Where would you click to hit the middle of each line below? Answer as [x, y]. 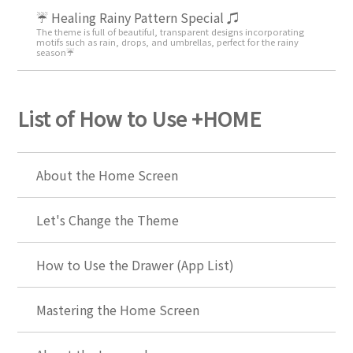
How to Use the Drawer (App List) [136, 264]
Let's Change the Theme [108, 219]
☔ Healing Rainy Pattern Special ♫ [138, 18]
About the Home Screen [108, 175]
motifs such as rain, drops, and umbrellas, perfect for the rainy [168, 42]
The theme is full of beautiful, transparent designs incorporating [171, 32]
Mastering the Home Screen [118, 309]
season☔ [56, 52]
